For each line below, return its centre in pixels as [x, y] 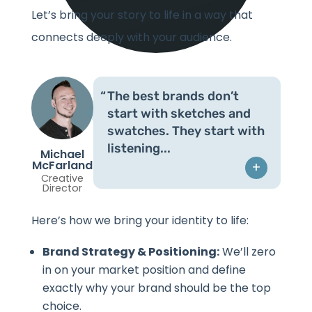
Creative [63, 178]
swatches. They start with [186, 131]
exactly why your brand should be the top [156, 288]
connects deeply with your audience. [131, 38]
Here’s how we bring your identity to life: [140, 220]
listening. [136, 149]
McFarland [63, 165]
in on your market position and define [144, 270]
